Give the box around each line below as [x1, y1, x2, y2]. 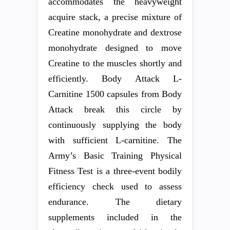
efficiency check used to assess [48, 181, 182, 191]
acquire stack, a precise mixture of [48, 12, 182, 22]
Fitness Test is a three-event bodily [48, 166, 182, 176]
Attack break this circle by [48, 104, 182, 114]
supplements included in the [48, 212, 182, 222]
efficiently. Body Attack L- [48, 73, 182, 84]
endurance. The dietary [48, 197, 182, 207]
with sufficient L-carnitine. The [48, 135, 182, 145]
